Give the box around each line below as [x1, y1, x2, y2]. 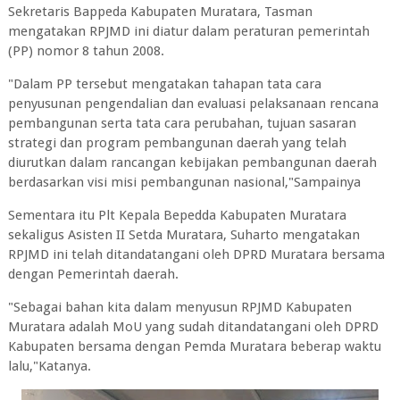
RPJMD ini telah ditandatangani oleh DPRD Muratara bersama [7, 246, 385, 263]
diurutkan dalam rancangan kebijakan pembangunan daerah [7, 154, 377, 171]
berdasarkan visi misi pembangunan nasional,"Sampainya [7, 174, 361, 191]
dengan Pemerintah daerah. [7, 266, 179, 283]
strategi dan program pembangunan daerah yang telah [7, 135, 346, 152]
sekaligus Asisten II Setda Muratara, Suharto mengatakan [7, 227, 360, 244]
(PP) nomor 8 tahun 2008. [7, 43, 164, 60]
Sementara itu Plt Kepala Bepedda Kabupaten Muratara [7, 207, 346, 224]
